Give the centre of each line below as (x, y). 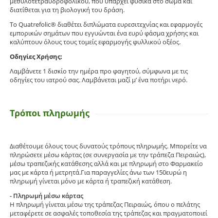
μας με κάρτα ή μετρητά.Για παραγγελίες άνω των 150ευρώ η (98, 172)
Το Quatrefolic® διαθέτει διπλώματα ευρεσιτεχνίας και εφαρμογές (106, 24)
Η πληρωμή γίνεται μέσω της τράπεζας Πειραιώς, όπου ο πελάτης (105, 204)
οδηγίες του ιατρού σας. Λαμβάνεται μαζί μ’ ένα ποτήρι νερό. (99, 80)
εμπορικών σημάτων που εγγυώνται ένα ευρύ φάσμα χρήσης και (104, 33)
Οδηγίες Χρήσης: (36, 56)
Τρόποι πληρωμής (50, 113)
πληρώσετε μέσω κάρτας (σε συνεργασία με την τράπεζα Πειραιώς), (109, 154)
